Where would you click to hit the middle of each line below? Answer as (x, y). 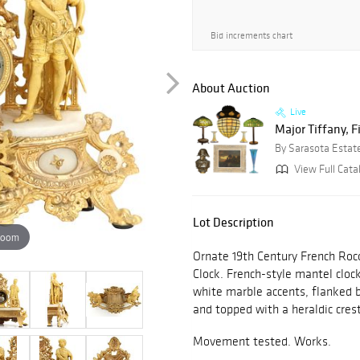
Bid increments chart (252, 35)
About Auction (231, 88)
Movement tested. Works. (262, 342)
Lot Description (233, 222)
